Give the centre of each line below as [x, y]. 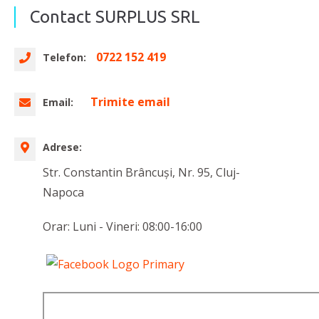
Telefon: [66, 58]
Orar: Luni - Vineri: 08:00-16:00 [122, 227]
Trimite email [130, 102]
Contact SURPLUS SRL [115, 17]
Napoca [63, 193]
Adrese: [62, 147]
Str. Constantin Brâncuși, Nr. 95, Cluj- [141, 173]
